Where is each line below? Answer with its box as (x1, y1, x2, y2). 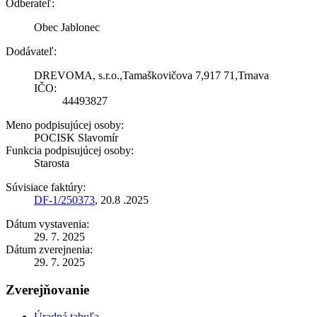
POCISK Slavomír (34, 131, 118, 144)
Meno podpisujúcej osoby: (6, 118, 124, 131)
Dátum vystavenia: (6, 217, 89, 230)
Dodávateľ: (6, 45, 57, 57)
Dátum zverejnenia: (6, 243, 93, 255)
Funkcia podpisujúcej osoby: (6, 144, 134, 156)
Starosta (34, 156, 69, 169)
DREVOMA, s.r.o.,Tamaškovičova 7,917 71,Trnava (34, 69, 269, 81)
